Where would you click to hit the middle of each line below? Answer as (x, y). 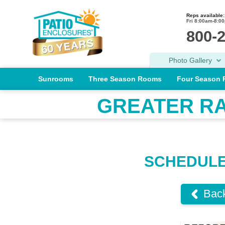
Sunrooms (56, 79)
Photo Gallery (191, 60)
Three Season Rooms (125, 79)
